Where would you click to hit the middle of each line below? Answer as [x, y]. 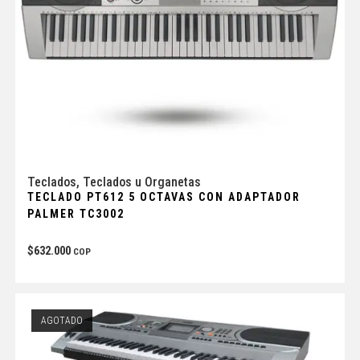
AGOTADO [61, 320]
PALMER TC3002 [76, 214]
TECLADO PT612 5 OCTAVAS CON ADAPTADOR [164, 197]
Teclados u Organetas [141, 182]
